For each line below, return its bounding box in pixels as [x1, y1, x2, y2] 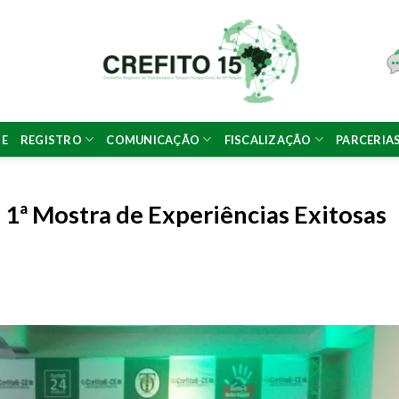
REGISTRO [20, 132, 82, 147]
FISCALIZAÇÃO [224, 132, 312, 147]
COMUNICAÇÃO [106, 132, 200, 147]
